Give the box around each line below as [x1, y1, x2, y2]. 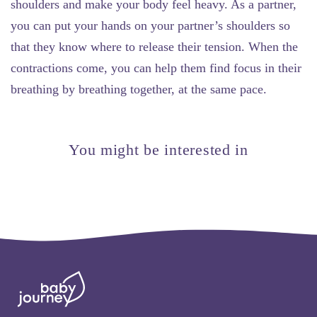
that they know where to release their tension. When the [11, 39, 298, 54]
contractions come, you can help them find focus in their [11, 60, 301, 75]
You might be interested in [69, 140, 248, 158]
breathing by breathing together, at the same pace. [11, 81, 267, 96]
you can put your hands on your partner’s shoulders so [11, 18, 290, 33]
